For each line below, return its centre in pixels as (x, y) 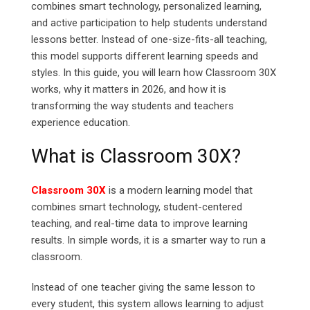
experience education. (81, 123)
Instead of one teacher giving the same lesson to (143, 288)
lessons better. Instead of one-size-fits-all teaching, (149, 40)
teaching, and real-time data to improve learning (139, 224)
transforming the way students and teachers (133, 106)
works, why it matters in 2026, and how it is (129, 90)
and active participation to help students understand (149, 23)
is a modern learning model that (179, 191)
